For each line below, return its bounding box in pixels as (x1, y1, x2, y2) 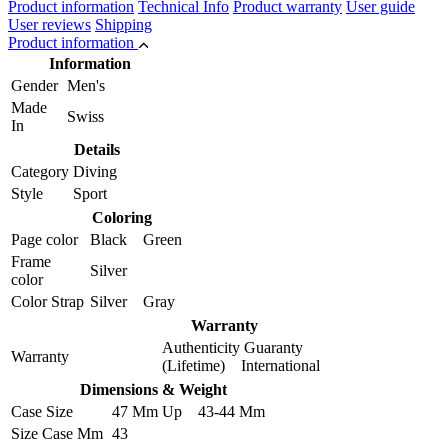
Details (73, 140, 120, 158)
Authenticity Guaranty (162, 338, 303, 356)
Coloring (92, 208, 152, 226)
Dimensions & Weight (80, 380, 227, 398)
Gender (11, 76, 58, 94)
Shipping (95, 15, 152, 33)
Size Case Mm (11, 424, 103, 442)
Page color (11, 230, 78, 248)
